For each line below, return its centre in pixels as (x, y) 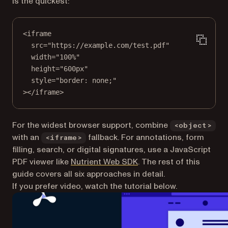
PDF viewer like (41, 162)
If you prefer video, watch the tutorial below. (95, 186)
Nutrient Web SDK (104, 162)
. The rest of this (169, 162)
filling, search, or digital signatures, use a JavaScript (111, 150)
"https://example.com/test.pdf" (108, 45)
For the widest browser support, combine (91, 125)
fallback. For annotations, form (145, 137)
